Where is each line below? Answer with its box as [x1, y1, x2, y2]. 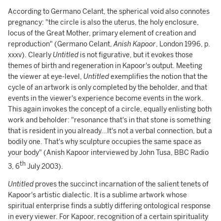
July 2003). [26, 162, 63, 171]
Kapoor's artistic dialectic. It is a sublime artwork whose [8, 190, 187, 199]
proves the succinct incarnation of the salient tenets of [35, 180, 209, 188]
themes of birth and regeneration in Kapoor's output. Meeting [8, 62, 202, 70]
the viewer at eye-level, [8, 73, 83, 81]
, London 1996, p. [156, 40, 210, 48]
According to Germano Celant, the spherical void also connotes [8, 7, 210, 16]
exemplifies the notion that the [110, 73, 208, 81]
